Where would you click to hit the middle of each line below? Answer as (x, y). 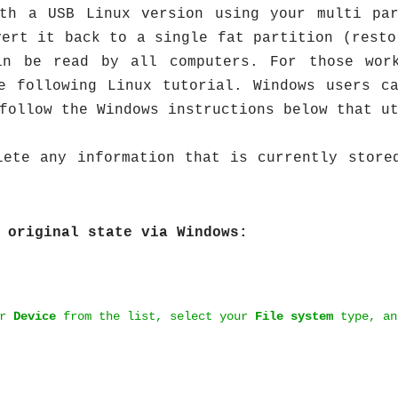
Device (35, 317)
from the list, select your (155, 317)
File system (294, 317)
